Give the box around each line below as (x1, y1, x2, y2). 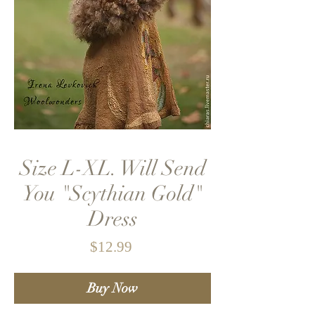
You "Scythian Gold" (22, 181, 202, 207)
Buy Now (87, 280, 138, 297)
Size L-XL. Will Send (19, 155, 206, 181)
